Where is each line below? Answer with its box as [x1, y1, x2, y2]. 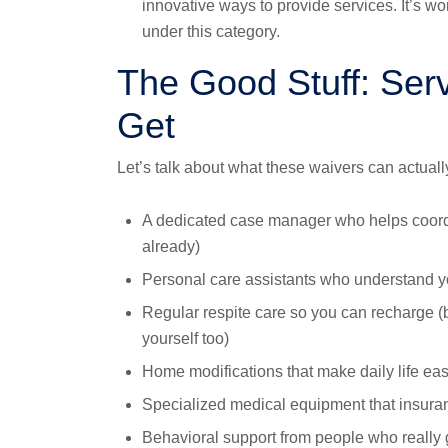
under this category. [142, 23, 280, 40]
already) [142, 238, 200, 255]
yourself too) [142, 330, 229, 347]
